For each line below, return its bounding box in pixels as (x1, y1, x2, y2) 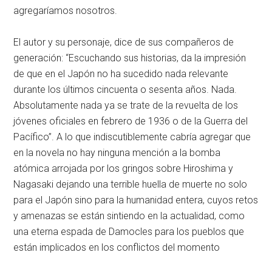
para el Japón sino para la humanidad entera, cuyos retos (13, 194, 259, 206)
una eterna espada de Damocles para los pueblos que (13, 226, 245, 237)
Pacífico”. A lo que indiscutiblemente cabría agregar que (13, 131, 251, 143)
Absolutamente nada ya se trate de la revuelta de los (13, 100, 239, 111)
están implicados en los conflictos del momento (13, 242, 220, 253)
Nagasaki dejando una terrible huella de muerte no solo (13, 178, 248, 190)
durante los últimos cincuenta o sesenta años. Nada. (13, 84, 237, 95)
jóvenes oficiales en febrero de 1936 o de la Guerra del (13, 115, 248, 127)
